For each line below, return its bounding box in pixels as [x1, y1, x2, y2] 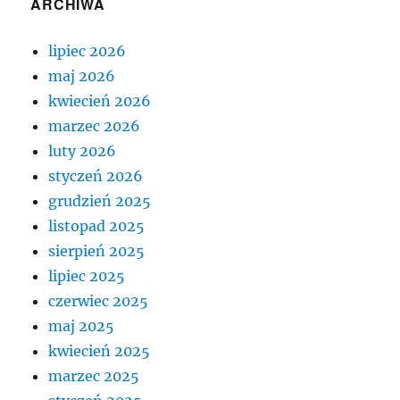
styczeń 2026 [48, 166, 144, 185]
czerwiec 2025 [48, 291, 149, 310]
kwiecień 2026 [48, 91, 152, 110]
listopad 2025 [48, 216, 146, 235]
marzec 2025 [48, 366, 140, 385]
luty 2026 [48, 141, 117, 160]
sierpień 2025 [48, 241, 146, 260]
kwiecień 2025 [48, 341, 151, 360]
